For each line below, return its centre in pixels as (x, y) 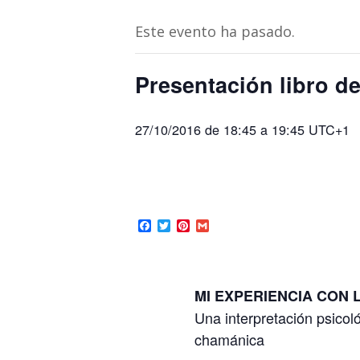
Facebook (179, 226)
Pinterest (215, 226)
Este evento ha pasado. (215, 31)
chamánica (229, 340)
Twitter (189, 226)
